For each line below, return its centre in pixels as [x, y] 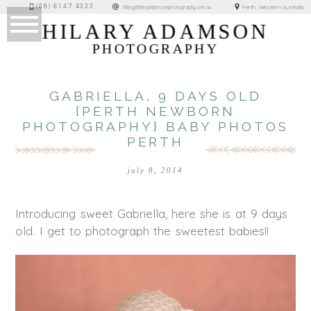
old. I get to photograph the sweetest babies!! [142, 230]
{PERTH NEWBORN [155, 111]
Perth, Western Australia [273, 7]
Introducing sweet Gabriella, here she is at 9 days [151, 213]
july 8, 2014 [155, 170]
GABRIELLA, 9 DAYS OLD [155, 95]
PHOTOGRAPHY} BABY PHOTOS [155, 126]
